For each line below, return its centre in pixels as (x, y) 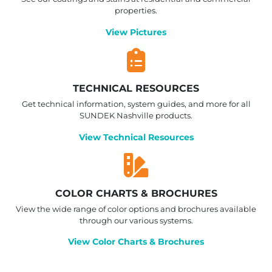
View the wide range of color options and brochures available (136, 209)
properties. (136, 11)
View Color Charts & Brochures (136, 242)
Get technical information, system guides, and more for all (136, 104)
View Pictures (136, 32)
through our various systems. (136, 221)
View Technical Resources (136, 137)
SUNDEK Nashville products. (136, 116)
